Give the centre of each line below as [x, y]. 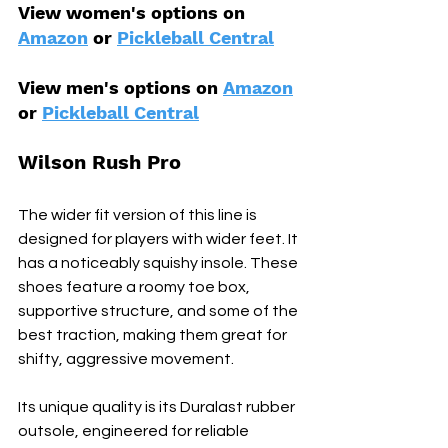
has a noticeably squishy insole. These [159, 263]
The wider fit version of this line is [139, 215]
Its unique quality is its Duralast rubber [158, 407]
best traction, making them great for [154, 335]
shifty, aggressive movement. [126, 359]
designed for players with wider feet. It [159, 239]
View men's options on [120, 88]
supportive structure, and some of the [159, 311]
